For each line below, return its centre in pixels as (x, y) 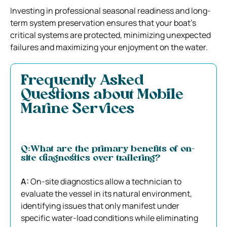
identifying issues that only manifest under (100, 205)
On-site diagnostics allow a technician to (106, 181)
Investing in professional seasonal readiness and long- (110, 10)
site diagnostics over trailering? (91, 158)
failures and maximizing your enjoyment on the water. (109, 47)
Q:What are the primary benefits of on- (108, 149)
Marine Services (78, 109)
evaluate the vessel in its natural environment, (106, 193)
